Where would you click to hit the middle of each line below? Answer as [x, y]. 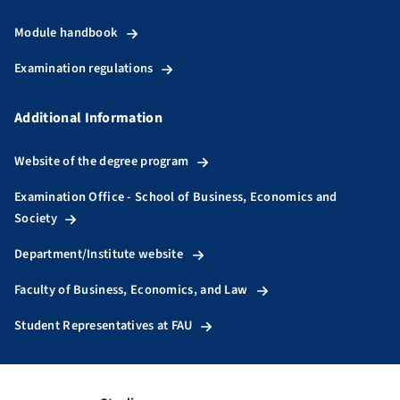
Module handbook [67, 32]
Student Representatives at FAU [104, 325]
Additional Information [89, 117]
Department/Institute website [99, 254]
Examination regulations [84, 68]
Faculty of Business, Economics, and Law [131, 289]
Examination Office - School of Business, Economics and [176, 196]
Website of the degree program [102, 161]
